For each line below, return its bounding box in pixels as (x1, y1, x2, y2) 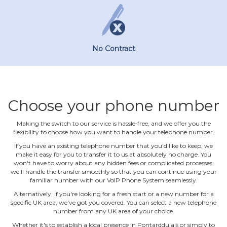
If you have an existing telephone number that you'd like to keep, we (14, 141, 213, 149)
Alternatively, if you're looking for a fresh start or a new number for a (13, 190, 214, 198)
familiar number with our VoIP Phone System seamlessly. (29, 176, 198, 184)
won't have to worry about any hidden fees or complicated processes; (13, 159, 214, 167)
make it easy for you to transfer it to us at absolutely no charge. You (16, 150, 211, 158)
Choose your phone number (8, 96, 219, 115)
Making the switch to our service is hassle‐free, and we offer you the (16, 119, 211, 127)
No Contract (92, 44, 135, 53)
